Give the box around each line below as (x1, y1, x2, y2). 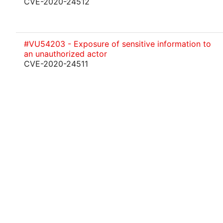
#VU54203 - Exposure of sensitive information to (24, 39, 211, 49)
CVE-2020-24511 (24, 59, 88, 69)
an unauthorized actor (24, 49, 107, 59)
